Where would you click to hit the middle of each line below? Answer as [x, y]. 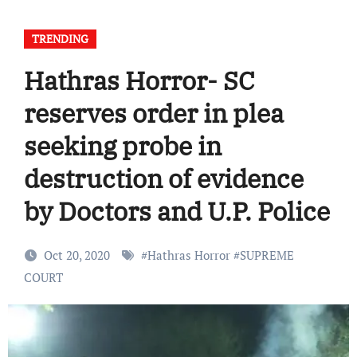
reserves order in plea [153, 114]
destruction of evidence [163, 179]
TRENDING [60, 39]
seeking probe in [122, 146]
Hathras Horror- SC [139, 81]
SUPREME [267, 255]
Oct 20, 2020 [78, 255]
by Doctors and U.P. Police [177, 212]
